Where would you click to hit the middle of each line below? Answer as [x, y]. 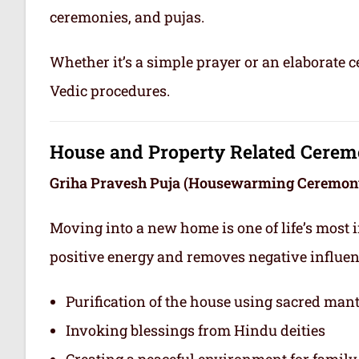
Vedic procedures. [110, 90]
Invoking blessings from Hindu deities [196, 330]
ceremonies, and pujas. [127, 16]
